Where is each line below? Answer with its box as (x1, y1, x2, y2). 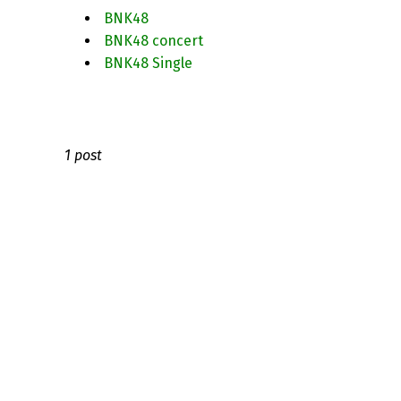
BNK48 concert (104, 32, 203, 49)
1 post (64, 147, 102, 164)
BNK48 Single (104, 55, 192, 72)
